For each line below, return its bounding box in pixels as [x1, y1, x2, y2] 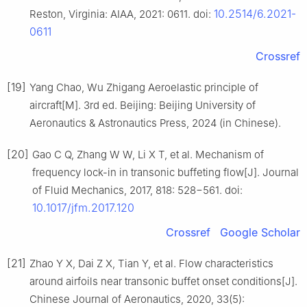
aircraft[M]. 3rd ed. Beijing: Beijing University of [29, 99, 256, 112]
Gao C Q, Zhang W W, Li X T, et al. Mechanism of [32, 148, 264, 162]
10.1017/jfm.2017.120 [32, 201, 134, 215]
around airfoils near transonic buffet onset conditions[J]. [29, 275, 297, 288]
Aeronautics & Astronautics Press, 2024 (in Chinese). [29, 116, 281, 130]
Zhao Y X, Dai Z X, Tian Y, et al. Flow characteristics [29, 257, 273, 271]
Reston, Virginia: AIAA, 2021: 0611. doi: [29, 8, 214, 21]
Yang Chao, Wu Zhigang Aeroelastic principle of [29, 81, 258, 95]
